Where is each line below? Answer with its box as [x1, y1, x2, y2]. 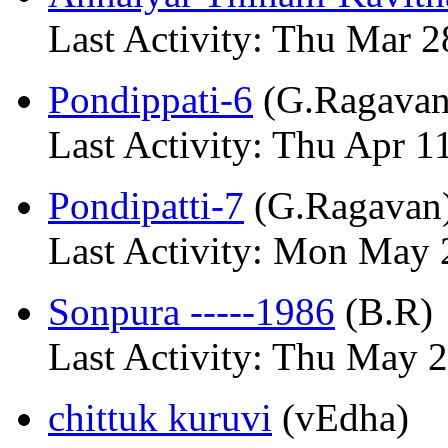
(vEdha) [272, 396, 409, 439]
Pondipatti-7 [48, 184, 244, 227]
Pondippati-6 [48, 78, 253, 121]
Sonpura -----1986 [48, 290, 335, 333]
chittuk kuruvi [48, 396, 272, 439]
